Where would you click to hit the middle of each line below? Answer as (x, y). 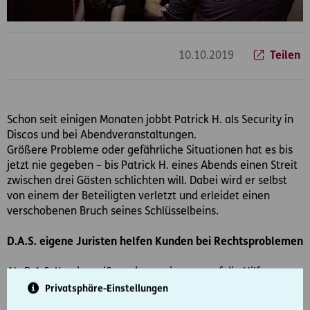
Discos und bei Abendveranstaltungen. (102, 135)
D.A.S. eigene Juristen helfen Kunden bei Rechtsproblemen (155, 242)
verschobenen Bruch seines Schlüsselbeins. (113, 211)
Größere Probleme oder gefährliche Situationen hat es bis (150, 151)
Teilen (285, 56)
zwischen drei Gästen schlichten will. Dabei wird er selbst (147, 181)
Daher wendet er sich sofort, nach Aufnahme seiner (134, 303)
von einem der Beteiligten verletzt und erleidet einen (138, 196)
